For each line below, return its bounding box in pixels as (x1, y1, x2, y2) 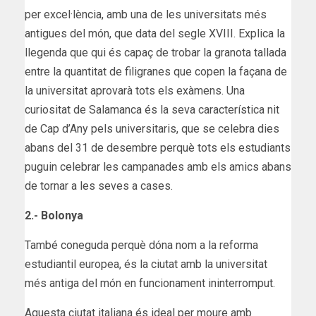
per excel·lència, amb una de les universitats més (25, 7, 267, 21)
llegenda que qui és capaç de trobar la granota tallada (25, 45, 286, 59)
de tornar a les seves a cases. (25, 178, 173, 193)
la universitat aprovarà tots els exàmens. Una (25, 83, 245, 97)
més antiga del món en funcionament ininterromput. (25, 276, 275, 290)
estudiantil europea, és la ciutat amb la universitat (25, 257, 267, 271)
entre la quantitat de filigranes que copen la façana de (25, 64, 287, 78)
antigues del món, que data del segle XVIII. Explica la (25, 26, 285, 40)
